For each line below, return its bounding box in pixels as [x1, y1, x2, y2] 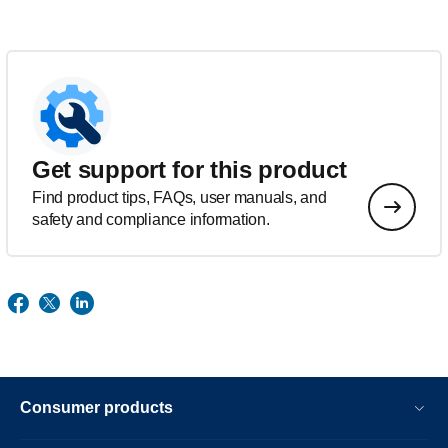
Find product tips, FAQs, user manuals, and [32, 189, 327, 207]
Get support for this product [32, 156, 347, 184]
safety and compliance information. [32, 211, 270, 229]
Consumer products [20, 399, 173, 417]
